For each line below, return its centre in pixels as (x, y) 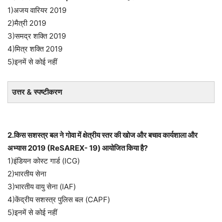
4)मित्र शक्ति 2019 (35, 49)
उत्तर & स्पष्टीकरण (37, 92)
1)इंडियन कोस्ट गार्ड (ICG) (44, 161)
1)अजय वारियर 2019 (37, 10)
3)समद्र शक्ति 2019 (37, 36)
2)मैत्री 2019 (27, 23)
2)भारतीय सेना (27, 174)
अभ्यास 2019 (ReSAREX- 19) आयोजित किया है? (78, 148)
